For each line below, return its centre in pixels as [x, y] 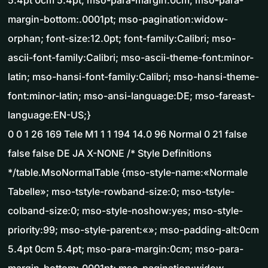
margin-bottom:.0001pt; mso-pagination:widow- [118, 19]
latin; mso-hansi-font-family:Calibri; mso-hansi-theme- [133, 77]
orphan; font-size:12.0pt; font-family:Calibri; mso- [122, 39]
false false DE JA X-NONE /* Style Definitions [110, 153]
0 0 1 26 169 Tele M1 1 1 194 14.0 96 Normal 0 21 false [127, 134]
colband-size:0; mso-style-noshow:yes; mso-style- [125, 211]
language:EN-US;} [49, 115]
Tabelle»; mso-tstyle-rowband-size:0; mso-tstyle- [121, 192]
